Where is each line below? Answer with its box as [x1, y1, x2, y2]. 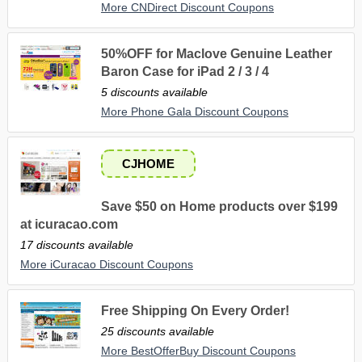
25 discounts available [100, 324, 214, 338]
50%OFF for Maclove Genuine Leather [100, 46, 332, 61]
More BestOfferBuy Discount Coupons [100, 343, 296, 357]
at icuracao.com [19, 217, 118, 231]
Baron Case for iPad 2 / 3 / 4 [100, 64, 269, 78]
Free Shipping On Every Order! [100, 303, 289, 318]
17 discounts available [19, 238, 133, 251]
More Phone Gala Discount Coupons [100, 104, 288, 118]
